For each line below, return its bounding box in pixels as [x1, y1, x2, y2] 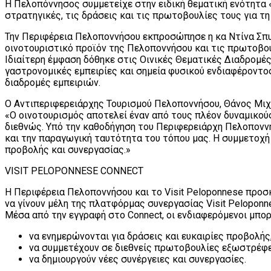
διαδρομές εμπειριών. [5, 77, 100, 89]
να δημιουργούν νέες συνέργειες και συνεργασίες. [29, 253, 246, 266]
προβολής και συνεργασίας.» [5, 144, 131, 156]
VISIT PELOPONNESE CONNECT [5, 165, 143, 177]
